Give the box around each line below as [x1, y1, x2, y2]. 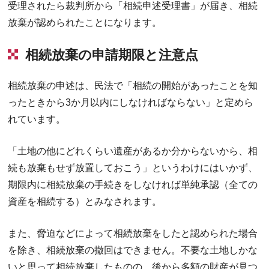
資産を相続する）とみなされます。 [8, 196, 162, 207]
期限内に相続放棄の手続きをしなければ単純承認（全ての [8, 180, 258, 190]
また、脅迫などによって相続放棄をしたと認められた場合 [8, 228, 258, 239]
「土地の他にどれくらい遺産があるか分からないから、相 [8, 146, 258, 157]
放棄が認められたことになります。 [8, 17, 162, 28]
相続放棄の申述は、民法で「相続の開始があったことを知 [8, 80, 258, 91]
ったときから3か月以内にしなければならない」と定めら [8, 97, 254, 108]
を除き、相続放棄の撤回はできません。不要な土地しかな [8, 245, 258, 256]
